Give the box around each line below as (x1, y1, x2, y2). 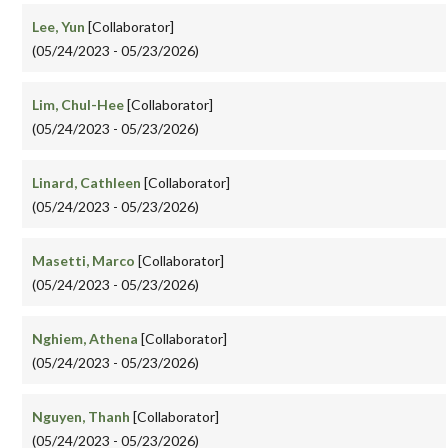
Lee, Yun (32, 18, 88, 36)
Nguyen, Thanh (32, 408, 133, 426)
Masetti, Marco (32, 252, 135, 270)
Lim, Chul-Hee (32, 96, 127, 114)
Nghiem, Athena (32, 330, 138, 348)
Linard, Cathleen (32, 174, 144, 192)
